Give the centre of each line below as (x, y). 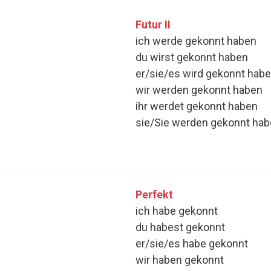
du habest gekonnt (180, 227)
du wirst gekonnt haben (192, 57)
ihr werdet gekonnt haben (197, 106)
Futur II (153, 25)
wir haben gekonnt (180, 260)
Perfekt (154, 195)
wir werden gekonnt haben (199, 90)
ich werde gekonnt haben (196, 41)
